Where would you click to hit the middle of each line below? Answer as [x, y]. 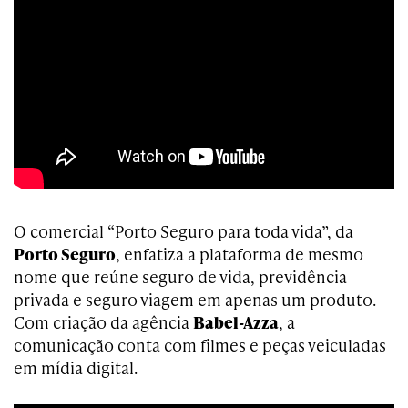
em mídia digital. [76, 367]
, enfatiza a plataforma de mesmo [240, 254]
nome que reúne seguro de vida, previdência [180, 276]
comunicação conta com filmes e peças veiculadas [200, 345]
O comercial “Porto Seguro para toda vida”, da [184, 231]
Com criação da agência [103, 322]
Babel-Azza [236, 322]
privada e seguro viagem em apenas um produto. [195, 299]
